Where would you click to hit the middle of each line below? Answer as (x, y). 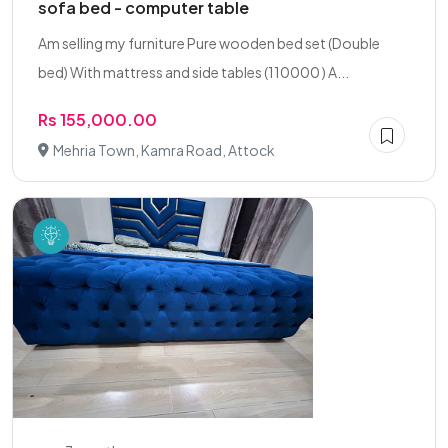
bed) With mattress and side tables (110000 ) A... (193, 72)
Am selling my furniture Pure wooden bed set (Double (209, 43)
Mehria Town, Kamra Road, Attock (164, 150)
